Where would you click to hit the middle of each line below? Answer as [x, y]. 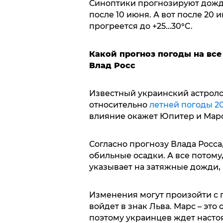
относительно [119, 105]
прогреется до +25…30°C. [141, 26]
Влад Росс [112, 66]
